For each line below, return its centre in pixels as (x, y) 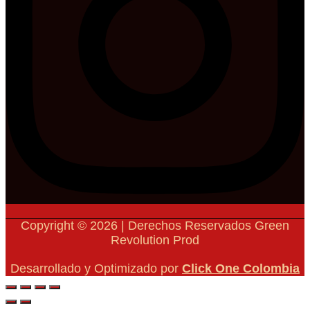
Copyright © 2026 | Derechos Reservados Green (155, 226)
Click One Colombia (241, 269)
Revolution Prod (155, 240)
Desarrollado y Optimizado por (96, 269)
